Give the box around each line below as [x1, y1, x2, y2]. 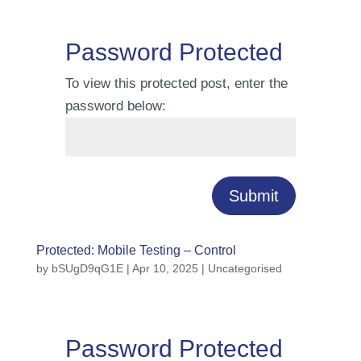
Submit [229, 187, 280, 205]
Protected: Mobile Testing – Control [35, 243, 236, 257]
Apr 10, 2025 [131, 262, 198, 275]
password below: [64, 98, 166, 114]
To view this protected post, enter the [64, 76, 288, 91]
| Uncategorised [197, 262, 282, 275]
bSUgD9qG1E [51, 262, 123, 275]
